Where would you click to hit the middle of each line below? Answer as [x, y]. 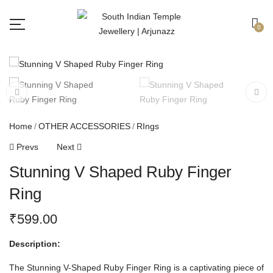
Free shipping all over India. [96, 20]
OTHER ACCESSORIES [84, 126]
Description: [35, 244]
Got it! [225, 20]
